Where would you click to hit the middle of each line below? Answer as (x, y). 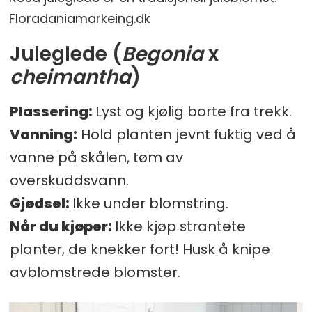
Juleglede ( (65, 54)
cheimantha (70, 77)
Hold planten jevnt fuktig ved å (186, 134)
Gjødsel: (41, 203)
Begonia (165, 54)
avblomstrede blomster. (95, 272)
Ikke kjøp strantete (180, 226)
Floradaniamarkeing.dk (80, 18)
